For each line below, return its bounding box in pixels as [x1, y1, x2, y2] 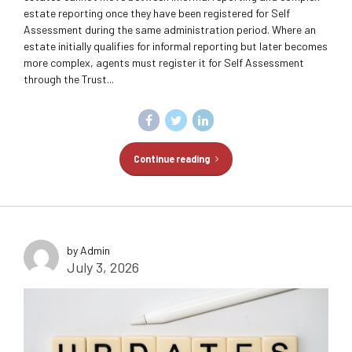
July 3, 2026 [67, 258, 139, 276]
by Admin [67, 243, 110, 257]
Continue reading [133, 152, 210, 164]
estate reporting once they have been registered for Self [24, 6, 290, 20]
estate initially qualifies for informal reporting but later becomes [24, 39, 328, 53]
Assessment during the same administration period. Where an [24, 23, 316, 37]
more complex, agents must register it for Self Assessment [24, 56, 304, 70]
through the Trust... [24, 72, 114, 86]
